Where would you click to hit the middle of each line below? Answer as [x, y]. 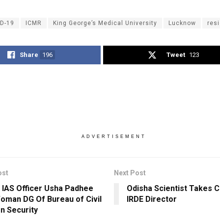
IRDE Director [151, 199]
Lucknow [182, 23]
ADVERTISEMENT [114, 136]
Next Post [130, 173]
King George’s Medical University [105, 23]
